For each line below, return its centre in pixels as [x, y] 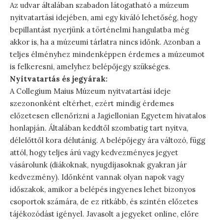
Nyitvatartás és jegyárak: [59, 79]
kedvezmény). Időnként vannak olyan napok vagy [97, 177]
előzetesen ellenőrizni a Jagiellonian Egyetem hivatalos [108, 115]
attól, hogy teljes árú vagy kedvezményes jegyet [94, 152]
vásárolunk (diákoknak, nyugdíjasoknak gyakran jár [98, 165]
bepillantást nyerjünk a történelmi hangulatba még [99, 29]
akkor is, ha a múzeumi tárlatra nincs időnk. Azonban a [105, 42]
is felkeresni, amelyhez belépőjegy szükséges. [90, 66]
